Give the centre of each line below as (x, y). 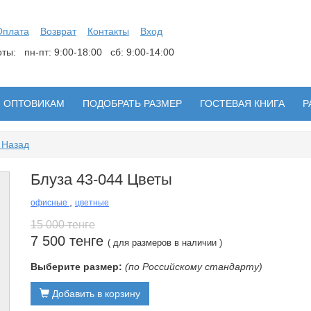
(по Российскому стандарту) (194, 267)
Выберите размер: (76, 267)
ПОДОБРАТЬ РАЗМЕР (132, 103)
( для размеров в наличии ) (165, 243)
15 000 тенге (63, 225)
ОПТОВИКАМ (34, 103)
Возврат (58, 31)
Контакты (108, 31)
